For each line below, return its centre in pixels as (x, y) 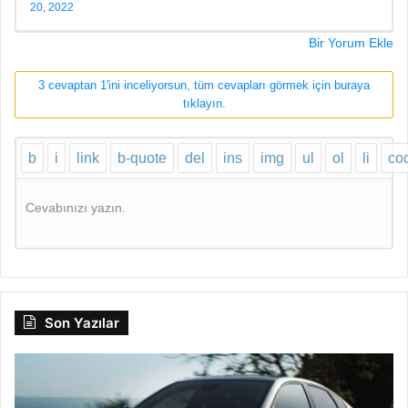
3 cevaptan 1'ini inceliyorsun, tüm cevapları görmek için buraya (204, 85)
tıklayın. (204, 103)
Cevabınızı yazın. (76, 207)
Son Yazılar (82, 322)
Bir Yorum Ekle (351, 42)
